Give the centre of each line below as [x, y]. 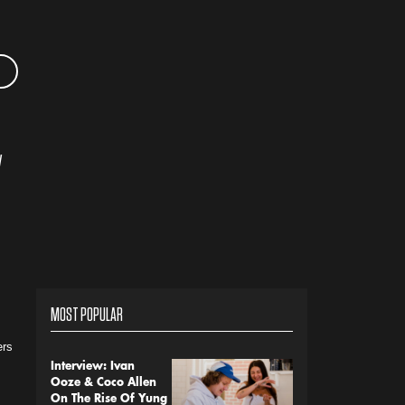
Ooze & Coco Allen [104, 383]
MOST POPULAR [87, 315]
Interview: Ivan [93, 367]
